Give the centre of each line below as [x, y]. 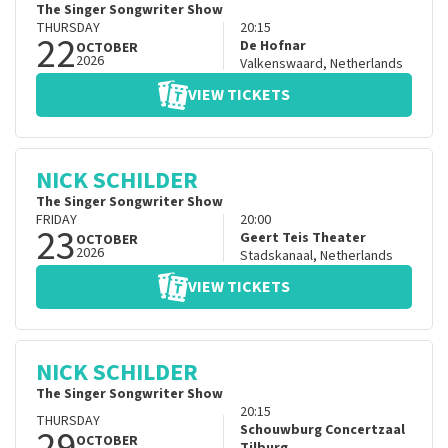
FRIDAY [56, 220]
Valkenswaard [281, 64]
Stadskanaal [276, 256]
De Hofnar [272, 46]
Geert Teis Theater [302, 238]
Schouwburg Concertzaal [322, 430]
